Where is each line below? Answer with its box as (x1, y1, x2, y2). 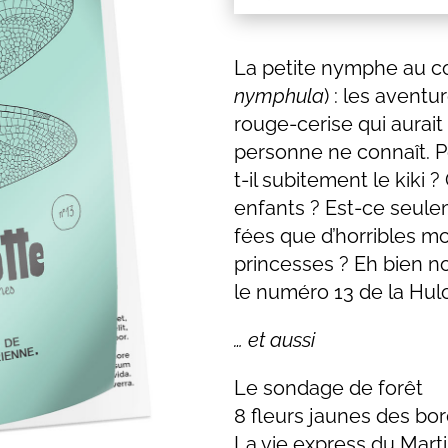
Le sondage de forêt (233, 375, 423, 400)
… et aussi (233, 327, 315, 352)
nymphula (233, 83, 324, 108)
